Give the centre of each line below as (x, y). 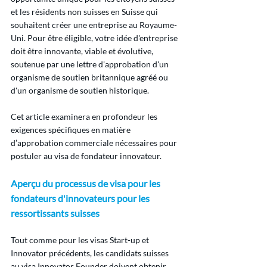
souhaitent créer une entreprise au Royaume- (94, 25)
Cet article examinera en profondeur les (85, 117)
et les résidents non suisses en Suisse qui (85, 12)
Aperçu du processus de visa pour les (86, 184)
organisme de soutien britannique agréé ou (90, 77)
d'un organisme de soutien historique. (80, 91)
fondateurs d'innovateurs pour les (81, 198)
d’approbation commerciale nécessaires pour (95, 143)
